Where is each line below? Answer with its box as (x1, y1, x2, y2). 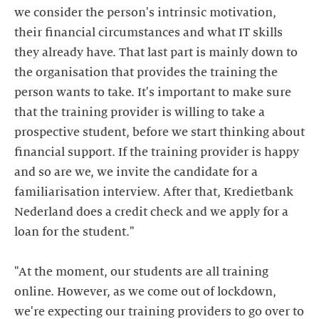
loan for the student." (14, 225, 134, 239)
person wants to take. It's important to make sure (14, 85, 291, 99)
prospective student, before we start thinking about (14, 125, 305, 139)
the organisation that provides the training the (14, 66, 278, 79)
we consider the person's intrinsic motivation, (14, 6, 276, 19)
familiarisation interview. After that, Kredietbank (14, 185, 293, 199)
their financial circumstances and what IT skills (14, 26, 283, 39)
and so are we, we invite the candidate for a (14, 165, 258, 179)
